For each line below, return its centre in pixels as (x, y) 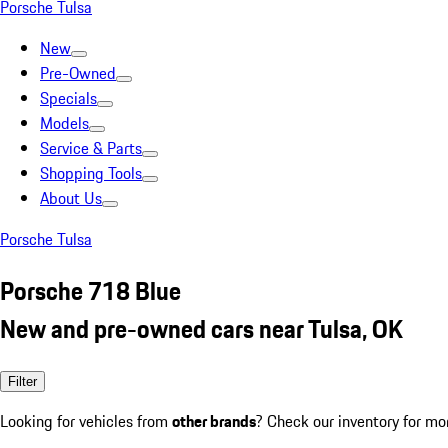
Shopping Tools (91, 173)
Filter (22, 381)
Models (64, 123)
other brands (214, 420)
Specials (68, 98)
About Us (71, 198)
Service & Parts (91, 148)
